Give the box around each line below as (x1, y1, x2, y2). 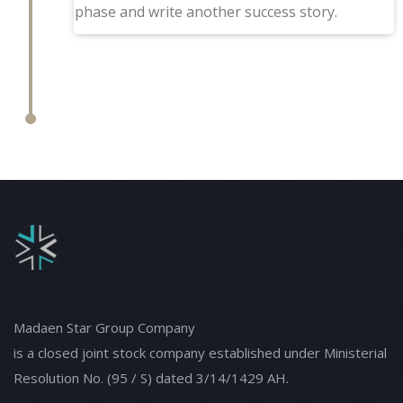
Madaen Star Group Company (13, 318, 195, 336)
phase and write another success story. (74, 2, 337, 22)
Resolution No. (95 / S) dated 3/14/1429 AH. (13, 369, 289, 387)
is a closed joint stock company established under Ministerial (13, 344, 387, 362)
